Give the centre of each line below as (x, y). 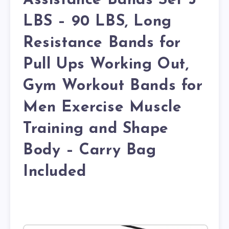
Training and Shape (96, 129)
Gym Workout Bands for (113, 86)
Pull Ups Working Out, (106, 64)
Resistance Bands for (102, 43)
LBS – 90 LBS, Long (97, 21)
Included (55, 172)
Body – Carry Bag (90, 150)
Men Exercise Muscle (102, 107)
